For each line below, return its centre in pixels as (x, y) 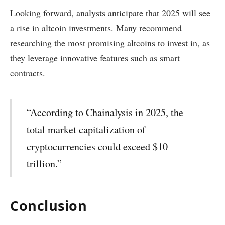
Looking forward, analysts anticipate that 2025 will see (110, 12)
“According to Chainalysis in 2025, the (105, 113)
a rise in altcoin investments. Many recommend (96, 27)
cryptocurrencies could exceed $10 (97, 147)
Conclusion (49, 206)
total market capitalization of (86, 130)
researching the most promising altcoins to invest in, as (110, 42)
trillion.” (44, 164)
